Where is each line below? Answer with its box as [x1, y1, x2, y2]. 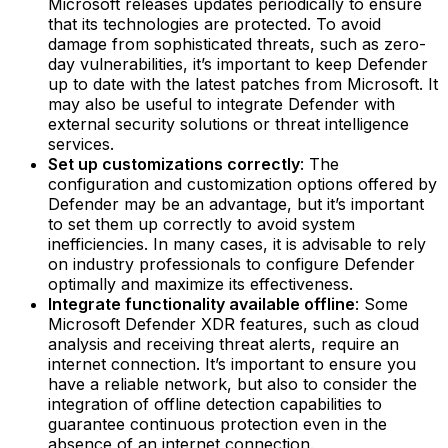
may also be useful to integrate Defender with [48, 93, 395, 114]
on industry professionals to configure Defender [48, 253, 415, 274]
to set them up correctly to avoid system [48, 213, 355, 234]
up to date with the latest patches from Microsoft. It [48, 73, 438, 94]
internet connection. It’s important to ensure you [48, 353, 416, 374]
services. [48, 133, 114, 154]
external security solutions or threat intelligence [48, 113, 409, 134]
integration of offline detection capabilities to [48, 393, 382, 414]
